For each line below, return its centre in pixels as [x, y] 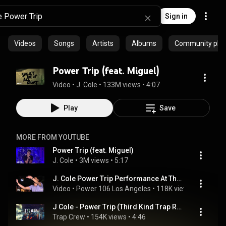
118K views [174, 189]
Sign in [176, 16]
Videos [25, 43]
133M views [122, 85]
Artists [103, 43]
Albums [144, 43]
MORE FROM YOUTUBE [53, 137]
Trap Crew [69, 217]
